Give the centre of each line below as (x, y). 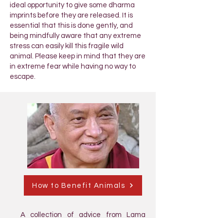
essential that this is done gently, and (71, 26)
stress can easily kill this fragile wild (67, 46)
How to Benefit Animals (79, 185)
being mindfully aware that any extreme (75, 36)
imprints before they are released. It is (71, 15)
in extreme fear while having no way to (73, 66)
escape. (23, 77)
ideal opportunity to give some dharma (72, 5)
